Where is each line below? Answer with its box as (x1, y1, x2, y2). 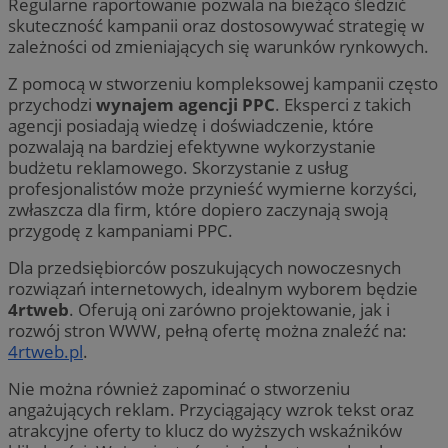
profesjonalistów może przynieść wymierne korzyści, (8, 176, 417, 200)
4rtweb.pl (8, 339, 83, 363)
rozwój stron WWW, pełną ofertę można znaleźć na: (8, 318, 407, 342)
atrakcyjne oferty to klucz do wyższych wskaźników (8, 418, 402, 442)
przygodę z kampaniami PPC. (8, 218, 233, 242)
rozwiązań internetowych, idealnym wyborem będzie (8, 276, 418, 300)
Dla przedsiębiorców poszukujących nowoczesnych (8, 255, 401, 279)
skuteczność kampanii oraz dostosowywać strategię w (8, 13, 424, 37)
